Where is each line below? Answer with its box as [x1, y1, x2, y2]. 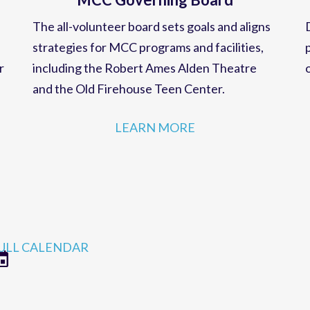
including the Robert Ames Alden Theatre [32, 70, 257, 86]
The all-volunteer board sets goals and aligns [32, 28, 271, 44]
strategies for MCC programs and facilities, [32, 49, 264, 65]
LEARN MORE [114, 129, 195, 145]
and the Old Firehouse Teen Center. [32, 91, 225, 107]
